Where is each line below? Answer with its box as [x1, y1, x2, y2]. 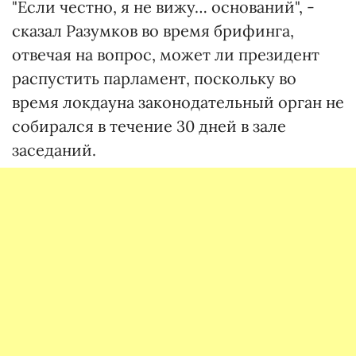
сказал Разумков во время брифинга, [12, 20, 294, 41]
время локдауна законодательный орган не [12, 91, 344, 112]
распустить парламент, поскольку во [12, 68, 296, 88]
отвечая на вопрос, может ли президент [12, 44, 319, 64]
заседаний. [12, 139, 96, 160]
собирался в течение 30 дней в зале [12, 115, 286, 136]
